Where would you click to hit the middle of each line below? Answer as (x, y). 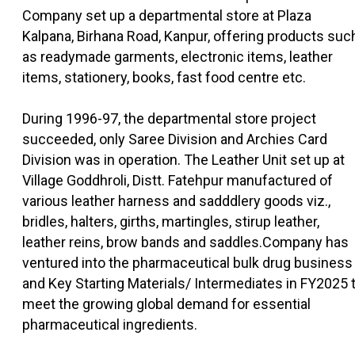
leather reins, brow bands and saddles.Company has (185, 242)
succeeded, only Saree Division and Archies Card (175, 139)
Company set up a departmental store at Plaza (167, 16)
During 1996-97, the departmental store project (169, 119)
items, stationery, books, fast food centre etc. (164, 78)
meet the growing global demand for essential (166, 304)
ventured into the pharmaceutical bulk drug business (187, 263)
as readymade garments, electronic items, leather (177, 57)
